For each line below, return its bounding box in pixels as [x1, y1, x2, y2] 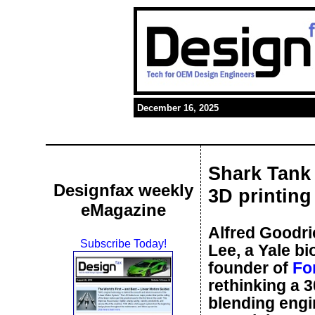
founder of [208, 259, 292, 277]
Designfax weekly [53, 181, 193, 200]
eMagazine [80, 200, 166, 219]
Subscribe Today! [79, 238, 167, 250]
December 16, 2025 [137, 103, 219, 113]
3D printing [208, 185, 311, 207]
